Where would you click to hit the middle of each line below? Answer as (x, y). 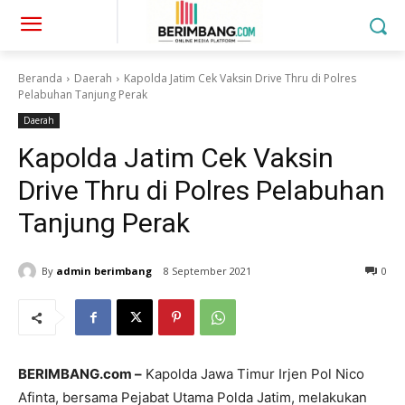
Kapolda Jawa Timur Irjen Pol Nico (253, 374)
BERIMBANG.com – (80, 374)
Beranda (40, 78)
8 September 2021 (207, 271)
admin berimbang (104, 270)
